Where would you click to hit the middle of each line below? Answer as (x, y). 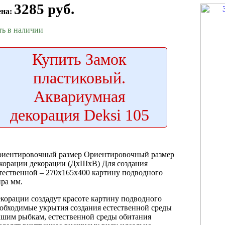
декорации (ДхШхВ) (65, 163)
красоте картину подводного (112, 198)
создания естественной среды (121, 207)
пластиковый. (79, 78)
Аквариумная (79, 96)
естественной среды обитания (100, 216)
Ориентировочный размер (129, 154)
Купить (57, 59)
